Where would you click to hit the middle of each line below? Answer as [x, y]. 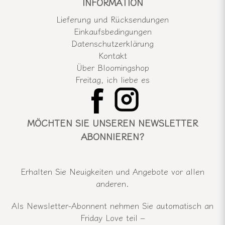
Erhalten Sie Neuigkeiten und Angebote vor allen [113, 172]
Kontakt [113, 55]
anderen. [113, 184]
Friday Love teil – [113, 218]
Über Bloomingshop [113, 68]
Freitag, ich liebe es [113, 80]
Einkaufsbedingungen [113, 31]
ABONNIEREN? [113, 136]
